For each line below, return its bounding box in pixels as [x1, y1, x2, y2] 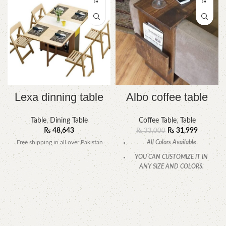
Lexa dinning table [15, 91, 103, 104]
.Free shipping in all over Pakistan [15, 139, 103, 146]
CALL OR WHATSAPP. [142, 178, 200, 185]
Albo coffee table [126, 91, 208, 104]
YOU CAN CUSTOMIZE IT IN [135, 154, 208, 160]
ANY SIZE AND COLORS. [139, 163, 204, 170]
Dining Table [49, 117, 88, 125]
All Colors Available [146, 139, 196, 146]
